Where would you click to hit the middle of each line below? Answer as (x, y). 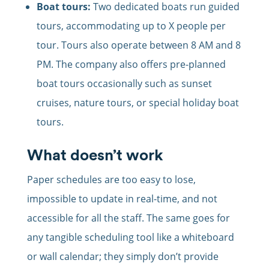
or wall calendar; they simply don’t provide (122, 257)
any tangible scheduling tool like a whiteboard (130, 237)
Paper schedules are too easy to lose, (111, 180)
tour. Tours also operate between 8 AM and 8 (138, 45)
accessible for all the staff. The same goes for (128, 218)
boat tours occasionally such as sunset (124, 84)
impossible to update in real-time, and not (122, 199)
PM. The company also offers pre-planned (131, 65)
